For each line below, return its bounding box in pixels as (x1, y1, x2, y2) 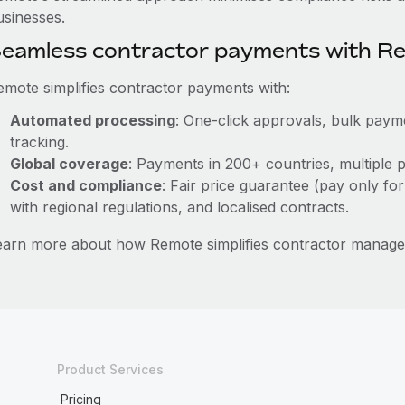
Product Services (56, 362, 164, 377)
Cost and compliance (9, 176, 162, 194)
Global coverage (9, 155, 128, 173)
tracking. (9, 133, 69, 151)
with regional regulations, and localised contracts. (9, 198, 349, 216)
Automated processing (9, 111, 175, 129)
